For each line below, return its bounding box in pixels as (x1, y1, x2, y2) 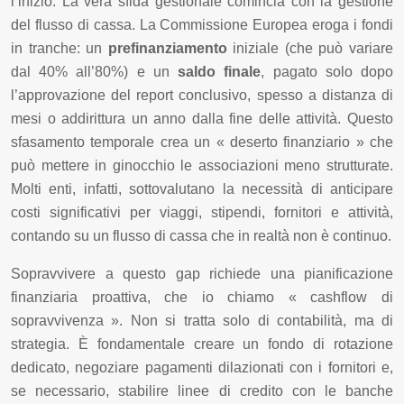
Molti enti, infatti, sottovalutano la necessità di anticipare (11, 180, 393, 197)
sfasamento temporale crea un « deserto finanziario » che (11, 133, 393, 150)
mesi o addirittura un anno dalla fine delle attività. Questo (11, 110, 393, 126)
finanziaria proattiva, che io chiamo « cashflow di (11, 289, 393, 305)
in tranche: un (11, 40, 108, 56)
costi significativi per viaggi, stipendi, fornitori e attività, (11, 204, 393, 220)
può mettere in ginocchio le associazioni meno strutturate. (11, 157, 393, 173)
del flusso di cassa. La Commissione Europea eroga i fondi (11, 16, 393, 32)
